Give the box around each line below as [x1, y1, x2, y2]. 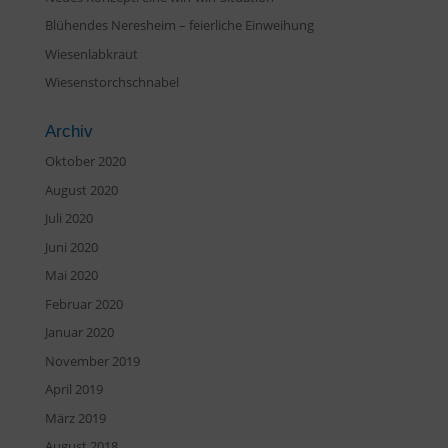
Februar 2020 [44, 294, 123, 313]
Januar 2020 [44, 323, 114, 341]
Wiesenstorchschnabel [44, 73, 179, 91]
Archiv [44, 122, 93, 141]
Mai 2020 [44, 266, 98, 284]
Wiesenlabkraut [44, 44, 138, 63]
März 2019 [44, 408, 106, 427]
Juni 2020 [44, 237, 98, 256]
